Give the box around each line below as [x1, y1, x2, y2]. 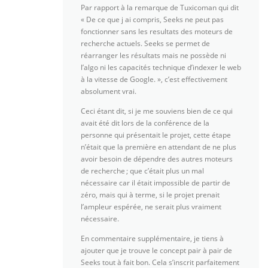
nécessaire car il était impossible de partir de [81, 178, 230, 188]
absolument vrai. [81, 86, 136, 96]
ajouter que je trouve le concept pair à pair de [81, 245, 232, 256]
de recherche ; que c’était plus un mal [81, 166, 204, 176]
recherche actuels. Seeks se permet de [81, 38, 210, 48]
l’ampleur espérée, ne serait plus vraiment [81, 202, 221, 212]
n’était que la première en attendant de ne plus [81, 142, 236, 152]
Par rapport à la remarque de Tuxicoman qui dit [81, 2, 239, 13]
